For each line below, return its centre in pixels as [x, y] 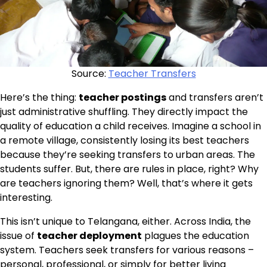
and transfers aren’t [215, 97]
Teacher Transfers [152, 73]
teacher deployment [89, 235]
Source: [90, 73]
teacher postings [122, 97]
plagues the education [195, 235]
